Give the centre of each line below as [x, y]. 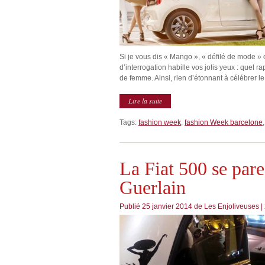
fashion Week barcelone [224, 122]
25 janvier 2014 [168, 206]
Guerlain [153, 188]
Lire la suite [145, 101]
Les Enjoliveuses [232, 206]
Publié [131, 206]
